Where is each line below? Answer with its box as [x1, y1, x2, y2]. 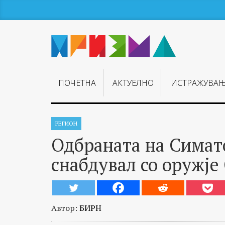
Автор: [51, 202, 79, 213]
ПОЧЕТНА [58, 77, 96, 89]
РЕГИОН [55, 120, 77, 127]
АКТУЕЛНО [113, 77, 154, 89]
